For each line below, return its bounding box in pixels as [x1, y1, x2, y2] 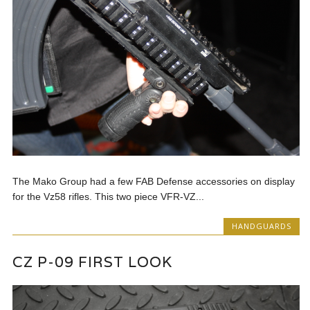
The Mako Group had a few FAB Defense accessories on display [12, 175, 295, 187]
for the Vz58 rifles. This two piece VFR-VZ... [12, 190, 205, 202]
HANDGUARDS [231, 220, 291, 231]
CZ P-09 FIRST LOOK [12, 252, 173, 271]
